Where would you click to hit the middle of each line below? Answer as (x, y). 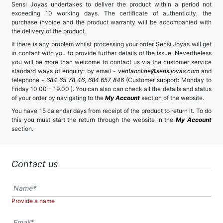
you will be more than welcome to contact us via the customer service (111, 62)
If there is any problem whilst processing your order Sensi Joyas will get (111, 44)
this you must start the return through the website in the (94, 120)
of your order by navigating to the (58, 98)
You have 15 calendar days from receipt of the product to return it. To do (111, 111)
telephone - (29, 80)
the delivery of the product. (49, 31)
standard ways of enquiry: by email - (65, 71)
